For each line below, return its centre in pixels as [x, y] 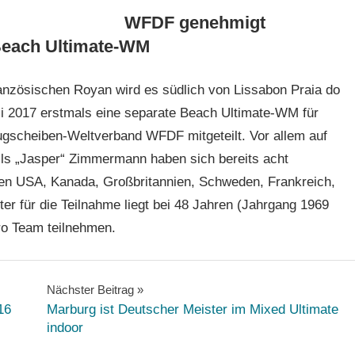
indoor [65, 327]
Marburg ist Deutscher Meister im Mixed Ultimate [192, 309]
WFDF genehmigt [195, 22]
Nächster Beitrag [90, 289]
